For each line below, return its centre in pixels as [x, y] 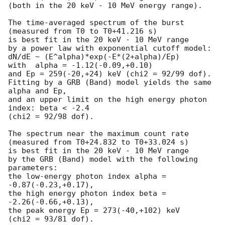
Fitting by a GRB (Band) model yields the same [110, 82]
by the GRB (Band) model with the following [103, 159]
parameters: [33, 167]
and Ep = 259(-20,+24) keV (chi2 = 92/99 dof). [110, 74]
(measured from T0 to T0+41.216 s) [83, 31]
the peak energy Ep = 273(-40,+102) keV [94, 210]
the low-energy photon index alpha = [87, 176]
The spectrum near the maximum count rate [98, 133]
